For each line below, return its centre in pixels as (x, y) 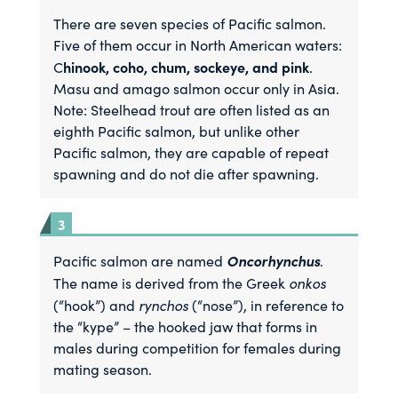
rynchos (164, 305)
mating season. (103, 369)
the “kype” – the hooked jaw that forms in (186, 326)
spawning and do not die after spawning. (187, 174)
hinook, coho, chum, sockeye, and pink (187, 67)
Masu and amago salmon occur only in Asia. (197, 88)
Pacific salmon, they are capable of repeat (191, 152)
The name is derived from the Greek (171, 283)
